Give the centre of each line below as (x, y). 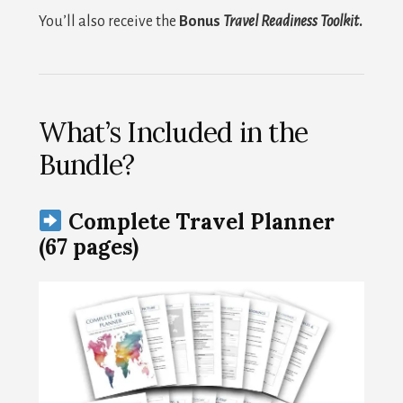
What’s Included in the (173, 132)
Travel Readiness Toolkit (291, 21)
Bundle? (86, 164)
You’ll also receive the (108, 21)
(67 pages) (88, 246)
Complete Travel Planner (201, 221)
